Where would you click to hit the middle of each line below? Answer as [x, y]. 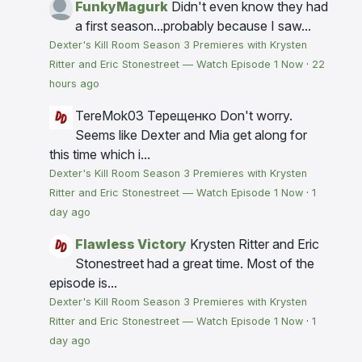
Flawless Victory [131, 244]
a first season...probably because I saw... [193, 26]
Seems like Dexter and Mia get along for [191, 135]
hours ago [74, 84]
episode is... [83, 283]
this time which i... [100, 155]
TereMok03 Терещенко [147, 116]
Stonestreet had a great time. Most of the [195, 264]
